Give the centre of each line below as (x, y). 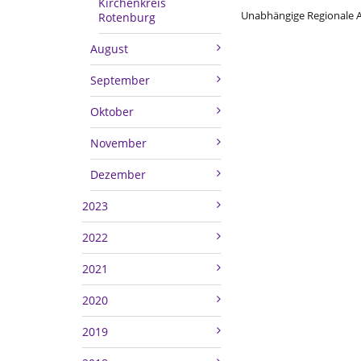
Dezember (118, 174)
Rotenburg (127, 17)
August (109, 48)
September (120, 80)
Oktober (112, 111)
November (118, 143)
